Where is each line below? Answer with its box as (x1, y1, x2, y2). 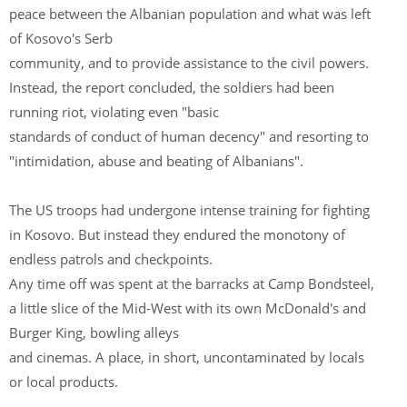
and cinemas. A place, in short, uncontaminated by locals (9, 348, 364, 366)
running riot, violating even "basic (9, 103, 223, 121)
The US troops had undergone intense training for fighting (9, 201, 370, 219)
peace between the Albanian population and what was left (9, 5, 371, 23)
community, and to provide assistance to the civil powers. (9, 54, 369, 72)
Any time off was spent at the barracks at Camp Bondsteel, (9, 274, 374, 293)
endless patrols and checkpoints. (9, 250, 216, 268)
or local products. (9, 372, 122, 391)
